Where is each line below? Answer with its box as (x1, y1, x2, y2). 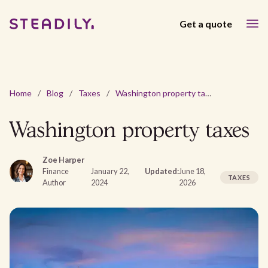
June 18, (178, 166, 206, 176)
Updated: (144, 166, 179, 176)
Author (42, 178, 66, 187)
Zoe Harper (42, 155, 84, 165)
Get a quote (179, 17, 232, 29)
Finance (42, 166, 69, 176)
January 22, (90, 166, 129, 176)
